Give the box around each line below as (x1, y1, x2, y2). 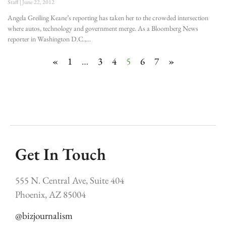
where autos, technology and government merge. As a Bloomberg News (8, 23, 198, 33)
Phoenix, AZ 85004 (15, 188, 86, 201)
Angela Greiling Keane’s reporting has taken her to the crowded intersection (8, 13, 208, 22)
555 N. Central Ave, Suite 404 (15, 174, 124, 187)
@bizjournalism (15, 209, 73, 222)
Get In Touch (15, 143, 106, 165)
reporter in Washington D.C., (8, 34, 86, 43)
